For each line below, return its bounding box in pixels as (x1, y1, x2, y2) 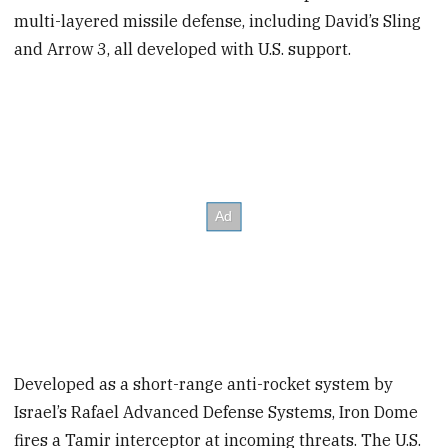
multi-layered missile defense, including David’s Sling (14, 10, 422, 31)
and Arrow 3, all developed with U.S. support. (14, 38, 352, 59)
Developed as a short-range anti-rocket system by (14, 374, 394, 395)
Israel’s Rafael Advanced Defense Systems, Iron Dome (14, 402, 419, 423)
